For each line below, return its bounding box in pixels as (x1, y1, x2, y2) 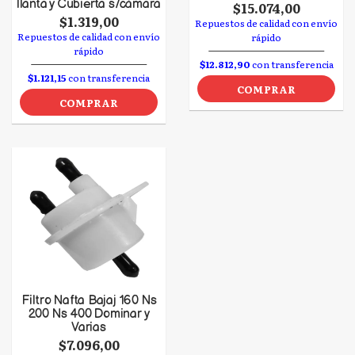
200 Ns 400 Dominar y (28, 307, 150, 322)
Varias (71, 320, 106, 335)
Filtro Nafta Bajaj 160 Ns (21, 293, 157, 308)
